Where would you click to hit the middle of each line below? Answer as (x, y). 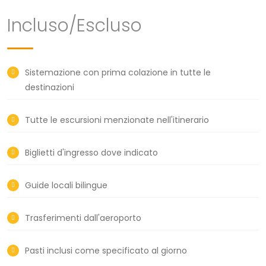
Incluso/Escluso (75, 25)
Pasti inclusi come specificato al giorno (106, 250)
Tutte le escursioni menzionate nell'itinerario (117, 120)
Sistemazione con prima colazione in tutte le (118, 72)
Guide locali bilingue (66, 185)
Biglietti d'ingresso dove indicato (91, 152)
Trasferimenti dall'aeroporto (83, 218)
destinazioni (50, 87)
